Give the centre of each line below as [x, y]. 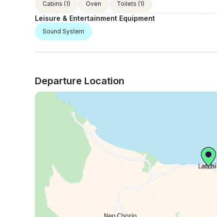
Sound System [63, 31]
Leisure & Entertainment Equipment [95, 18]
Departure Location [80, 81]
